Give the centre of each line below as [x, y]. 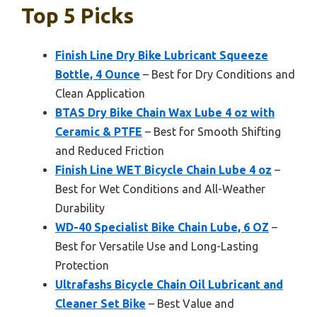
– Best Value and [190, 303]
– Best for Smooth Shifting [212, 131]
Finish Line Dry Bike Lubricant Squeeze [162, 55]
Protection [82, 265]
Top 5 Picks [77, 15]
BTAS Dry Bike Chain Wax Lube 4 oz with [165, 112]
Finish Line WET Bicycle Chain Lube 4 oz [163, 169]
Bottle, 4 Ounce [98, 74]
